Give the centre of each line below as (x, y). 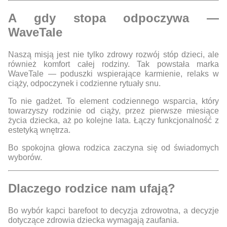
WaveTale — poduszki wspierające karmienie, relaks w (113, 74)
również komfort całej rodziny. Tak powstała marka (113, 64)
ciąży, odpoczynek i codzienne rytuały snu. (84, 84)
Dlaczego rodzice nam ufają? (92, 188)
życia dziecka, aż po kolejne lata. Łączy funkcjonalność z (113, 121)
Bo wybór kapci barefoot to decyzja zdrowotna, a (98, 210)
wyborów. (25, 158)
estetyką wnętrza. (39, 130)
